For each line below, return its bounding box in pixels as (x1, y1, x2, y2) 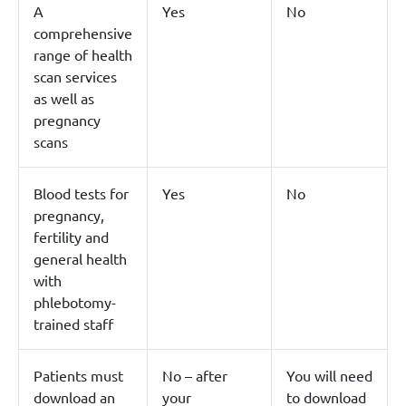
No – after (162, 365, 227, 384)
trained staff (34, 314, 113, 333)
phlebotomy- (34, 292, 116, 311)
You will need (286, 365, 372, 384)
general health (34, 248, 127, 267)
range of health (34, 44, 132, 63)
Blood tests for (34, 183, 129, 202)
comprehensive (34, 23, 132, 42)
